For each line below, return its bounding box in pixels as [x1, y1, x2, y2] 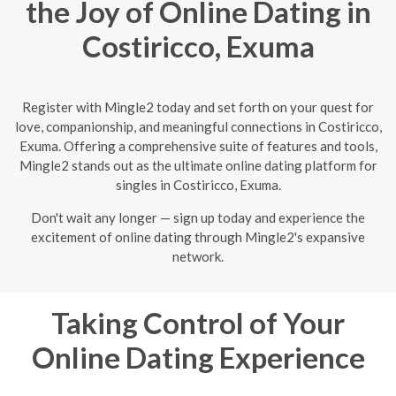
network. [172, 247, 224, 264]
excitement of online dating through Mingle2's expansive [31, 228, 365, 245]
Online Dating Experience [31, 339, 365, 375]
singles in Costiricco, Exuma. [115, 176, 281, 193]
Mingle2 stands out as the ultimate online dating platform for [19, 156, 377, 173]
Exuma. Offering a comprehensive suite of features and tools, [19, 137, 377, 154]
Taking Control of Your [51, 304, 345, 340]
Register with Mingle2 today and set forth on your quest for [22, 98, 374, 115]
